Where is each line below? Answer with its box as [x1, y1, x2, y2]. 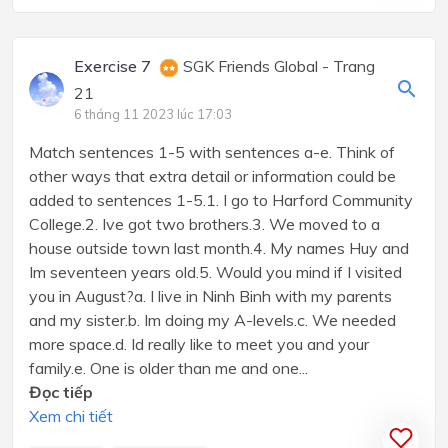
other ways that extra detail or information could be [29, 166, 396, 187]
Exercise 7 [73, 56, 151, 77]
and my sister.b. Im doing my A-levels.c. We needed [29, 310, 396, 331]
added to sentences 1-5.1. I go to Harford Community [29, 190, 413, 211]
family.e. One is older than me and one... [29, 358, 308, 379]
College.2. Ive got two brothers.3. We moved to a [29, 214, 380, 235]
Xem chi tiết [29, 406, 113, 427]
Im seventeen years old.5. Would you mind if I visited [29, 262, 402, 283]
